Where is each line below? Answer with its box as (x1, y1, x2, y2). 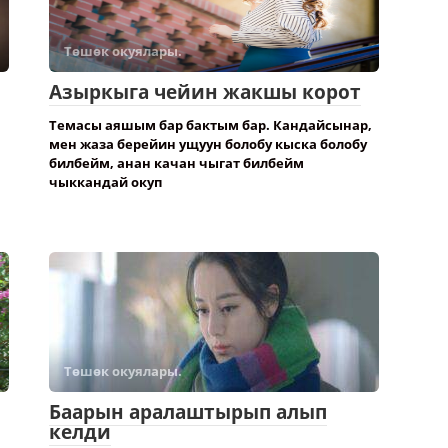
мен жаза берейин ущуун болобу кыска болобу (49, 135, 367, 153)
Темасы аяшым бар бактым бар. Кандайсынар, (49, 116, 372, 134)
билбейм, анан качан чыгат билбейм (49, 154, 304, 172)
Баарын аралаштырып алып (49, 399, 327, 425)
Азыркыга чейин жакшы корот (49, 79, 361, 105)
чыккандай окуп (49, 173, 162, 191)
